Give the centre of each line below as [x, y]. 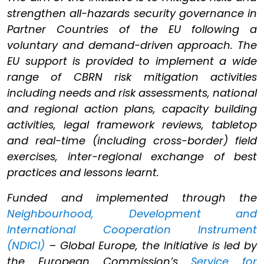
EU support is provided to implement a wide [132, 61]
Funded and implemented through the [132, 198]
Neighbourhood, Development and [132, 214]
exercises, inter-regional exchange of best [132, 156]
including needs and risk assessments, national [132, 93]
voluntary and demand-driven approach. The [132, 45]
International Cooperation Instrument [132, 230]
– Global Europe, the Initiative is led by [151, 245]
